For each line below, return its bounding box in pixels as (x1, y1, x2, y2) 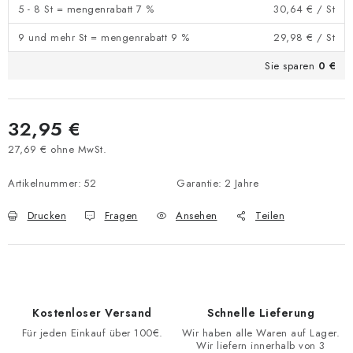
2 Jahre (224, 176, 258, 191)
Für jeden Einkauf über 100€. (21, 325, 163, 340)
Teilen (255, 208, 284, 223)
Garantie (176, 176, 218, 191)
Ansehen (176, 208, 217, 223)
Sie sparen (265, 58, 318, 73)
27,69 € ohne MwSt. (8, 142, 106, 157)
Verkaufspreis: (7, 156, 75, 172)
